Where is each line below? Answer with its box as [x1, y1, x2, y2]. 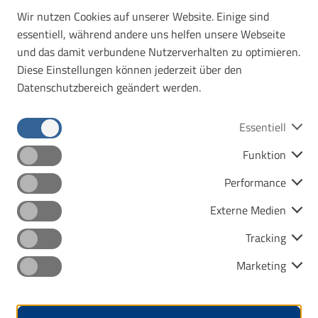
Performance [224, 173, 286, 191]
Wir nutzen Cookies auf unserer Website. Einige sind [17, 7, 269, 25]
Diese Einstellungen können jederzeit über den [17, 60, 242, 78]
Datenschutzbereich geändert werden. [17, 78, 201, 96]
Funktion [243, 146, 286, 163]
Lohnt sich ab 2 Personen [87, 14, 223, 34]
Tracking [246, 229, 286, 246]
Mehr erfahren [182, 125, 254, 143]
